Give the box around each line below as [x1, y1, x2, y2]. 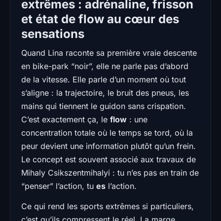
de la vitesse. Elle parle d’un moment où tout [21, 74, 186, 84]
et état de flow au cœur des [21, 11, 179, 26]
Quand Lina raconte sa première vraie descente [21, 47, 197, 58]
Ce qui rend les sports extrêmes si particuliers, [21, 201, 194, 211]
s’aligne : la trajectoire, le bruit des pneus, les [21, 87, 189, 98]
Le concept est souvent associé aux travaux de [21, 154, 196, 164]
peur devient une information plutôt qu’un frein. [21, 141, 196, 151]
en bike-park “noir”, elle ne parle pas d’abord [21, 61, 188, 71]
